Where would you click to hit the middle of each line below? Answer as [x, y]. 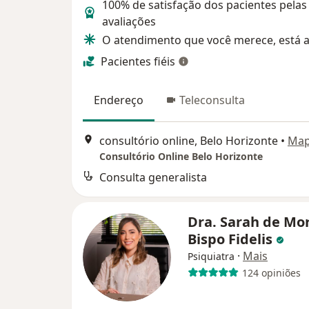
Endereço [119, 100]
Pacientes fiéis [138, 61]
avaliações [129, 21]
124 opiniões [271, 272]
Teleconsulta [212, 100]
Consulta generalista [153, 178]
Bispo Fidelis [232, 239]
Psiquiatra [211, 257]
